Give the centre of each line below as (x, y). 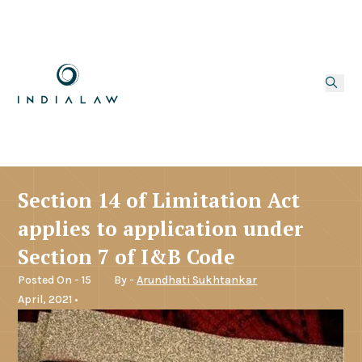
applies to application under (161, 228)
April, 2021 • (48, 299)
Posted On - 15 (55, 280)
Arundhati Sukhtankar (197, 280)
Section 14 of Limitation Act (159, 200)
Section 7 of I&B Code (127, 256)
